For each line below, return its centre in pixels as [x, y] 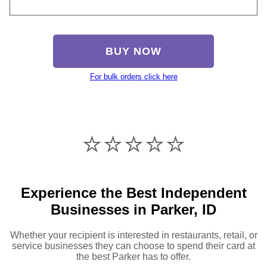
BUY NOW [133, 51]
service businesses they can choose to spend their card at [133, 246]
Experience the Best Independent [133, 193]
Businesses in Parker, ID [133, 209]
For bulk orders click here [133, 76]
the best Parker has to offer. [133, 256]
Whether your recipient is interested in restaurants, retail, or [133, 235]
